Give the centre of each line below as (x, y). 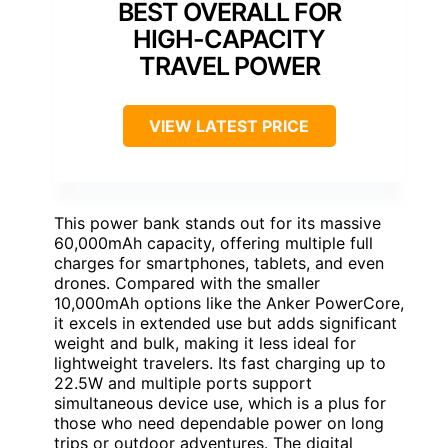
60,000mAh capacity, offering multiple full (213, 242)
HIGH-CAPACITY (229, 38)
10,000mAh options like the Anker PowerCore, (229, 302)
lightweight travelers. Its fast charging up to (220, 362)
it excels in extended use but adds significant (225, 322)
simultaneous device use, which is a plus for (220, 402)
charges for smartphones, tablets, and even (219, 262)
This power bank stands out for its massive (217, 222)
